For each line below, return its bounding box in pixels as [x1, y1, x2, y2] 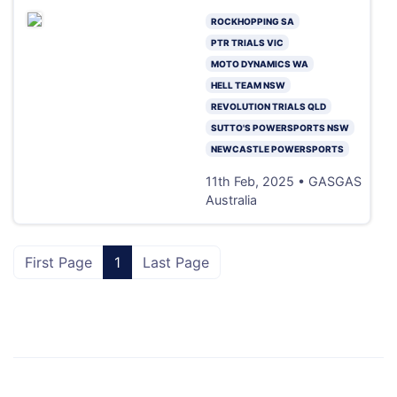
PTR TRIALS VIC [210, 36, 284, 48]
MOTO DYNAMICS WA [210, 58, 308, 69]
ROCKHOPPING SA [210, 15, 294, 27]
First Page [25, 253, 92, 271]
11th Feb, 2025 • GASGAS [205, 173, 362, 189]
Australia [205, 191, 257, 207]
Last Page [143, 253, 209, 271]
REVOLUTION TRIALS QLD [210, 100, 326, 112]
